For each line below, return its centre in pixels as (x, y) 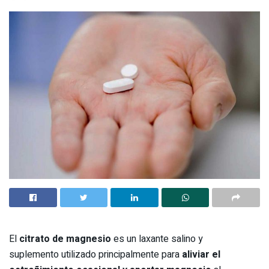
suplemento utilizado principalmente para (95, 254)
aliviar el (201, 254)
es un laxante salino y (157, 239)
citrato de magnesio (65, 239)
